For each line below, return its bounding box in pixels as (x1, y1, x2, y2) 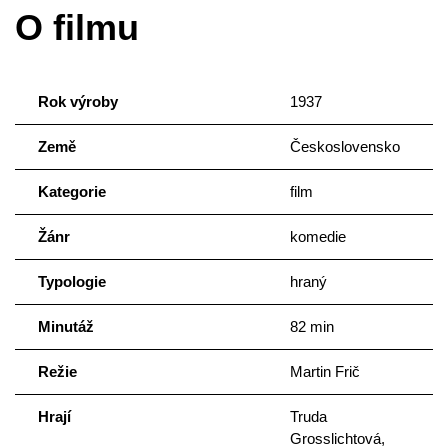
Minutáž (37, 318, 94, 336)
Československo (289, 138, 400, 156)
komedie (289, 228, 346, 246)
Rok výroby (37, 93, 118, 111)
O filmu (15, 6, 139, 48)
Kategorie (37, 183, 106, 201)
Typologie (37, 273, 106, 291)
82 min (289, 318, 334, 336)
